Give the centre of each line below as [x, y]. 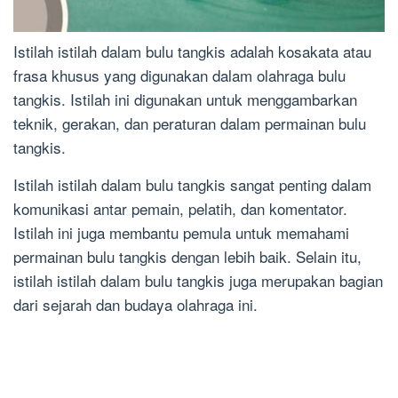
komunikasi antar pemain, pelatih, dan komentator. [180, 209]
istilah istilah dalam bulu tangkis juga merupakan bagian [198, 281]
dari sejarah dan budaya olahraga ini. [135, 305]
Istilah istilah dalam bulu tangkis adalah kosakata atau [192, 52]
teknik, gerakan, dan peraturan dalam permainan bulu [190, 123]
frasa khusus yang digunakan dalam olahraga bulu [179, 76]
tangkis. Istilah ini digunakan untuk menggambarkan [185, 99]
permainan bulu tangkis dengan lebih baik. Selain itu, [187, 257]
